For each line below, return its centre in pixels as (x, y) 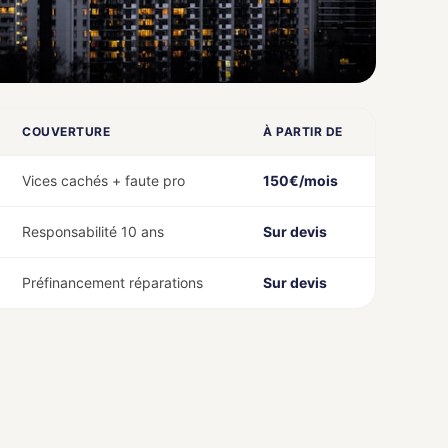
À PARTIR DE (303, 131)
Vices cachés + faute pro (103, 180)
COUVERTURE (66, 131)
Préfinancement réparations (112, 282)
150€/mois (300, 180)
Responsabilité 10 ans (93, 231)
